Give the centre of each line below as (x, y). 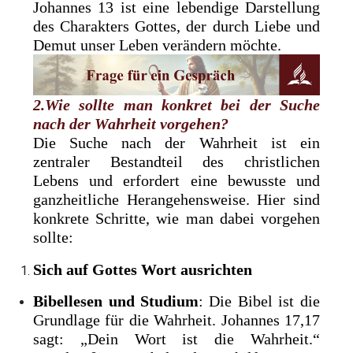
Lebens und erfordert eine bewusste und (176, 180)
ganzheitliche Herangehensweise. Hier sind (176, 199)
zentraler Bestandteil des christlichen (176, 161)
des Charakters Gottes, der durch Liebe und (176, 26)
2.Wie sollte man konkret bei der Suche (176, 104)
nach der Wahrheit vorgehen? (131, 123)
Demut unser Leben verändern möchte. (158, 45)
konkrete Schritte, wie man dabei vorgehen (176, 218)
